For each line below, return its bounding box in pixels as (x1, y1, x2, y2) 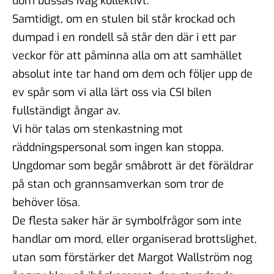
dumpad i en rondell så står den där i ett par (12, 29, 236, 45)
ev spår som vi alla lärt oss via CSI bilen (12, 84, 212, 100)
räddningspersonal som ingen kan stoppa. (12, 139, 224, 155)
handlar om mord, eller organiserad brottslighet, (12, 231, 257, 246)
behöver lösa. (12, 194, 80, 210)
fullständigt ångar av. (12, 103, 120, 118)
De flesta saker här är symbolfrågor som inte (12, 213, 242, 228)
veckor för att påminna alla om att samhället (12, 48, 242, 63)
